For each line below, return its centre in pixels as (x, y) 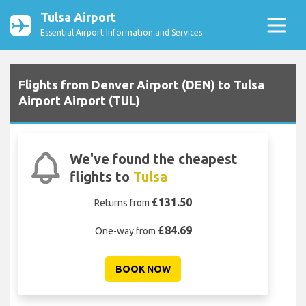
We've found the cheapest (154, 159)
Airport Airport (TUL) (79, 101)
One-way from (126, 231)
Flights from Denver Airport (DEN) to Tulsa (141, 85)
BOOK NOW (143, 269)
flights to (102, 177)
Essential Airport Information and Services (121, 32)
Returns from (123, 203)
